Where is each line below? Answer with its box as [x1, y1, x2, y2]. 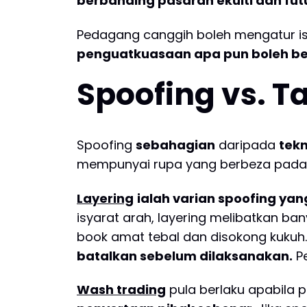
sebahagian [136, 136, 215, 153]
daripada [215, 136, 279, 153]
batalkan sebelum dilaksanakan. [77, 247, 293, 265]
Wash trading [77, 281, 166, 299]
